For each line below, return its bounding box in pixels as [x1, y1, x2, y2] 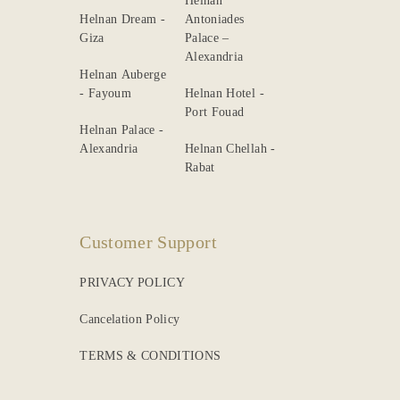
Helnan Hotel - [185, 86, 264, 100]
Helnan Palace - [79, 122, 160, 137]
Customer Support [79, 232, 217, 252]
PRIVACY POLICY [79, 275, 186, 289]
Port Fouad [185, 104, 245, 119]
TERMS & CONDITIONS [79, 348, 221, 362]
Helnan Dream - [79, 12, 166, 26]
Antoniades [185, 12, 245, 26]
